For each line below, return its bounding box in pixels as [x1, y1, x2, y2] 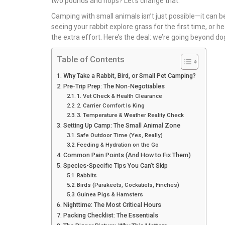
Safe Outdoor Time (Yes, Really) [77, 132, 163, 139]
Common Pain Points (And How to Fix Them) [63, 151, 191, 159]
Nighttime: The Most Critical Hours [63, 201, 161, 209]
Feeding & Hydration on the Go [77, 141, 159, 149]
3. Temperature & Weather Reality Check [77, 111, 184, 119]
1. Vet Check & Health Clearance [77, 92, 163, 100]
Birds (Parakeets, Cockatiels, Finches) [77, 181, 180, 189]
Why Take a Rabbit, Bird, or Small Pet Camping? [63, 72, 196, 80]
